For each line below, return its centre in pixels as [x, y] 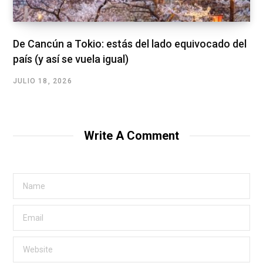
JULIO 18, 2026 [43, 81]
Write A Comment [131, 136]
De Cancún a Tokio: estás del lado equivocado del [130, 44]
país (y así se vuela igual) [71, 59]
